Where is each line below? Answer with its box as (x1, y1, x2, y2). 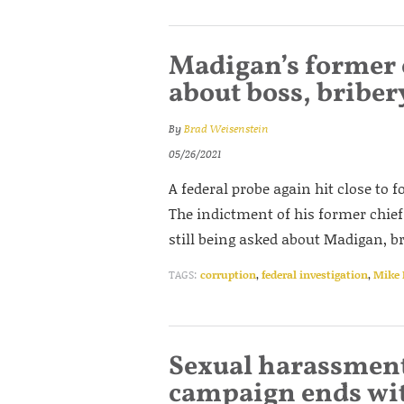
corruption (200, 267, 256, 282)
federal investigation (262, 267, 368, 282)
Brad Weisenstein (184, 121, 269, 136)
